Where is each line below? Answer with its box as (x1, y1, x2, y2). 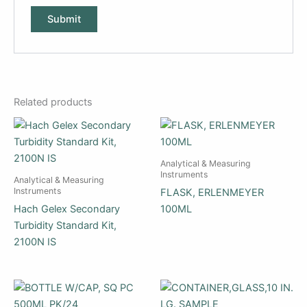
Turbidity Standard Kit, (14, 219, 116, 232)
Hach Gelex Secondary (14, 202, 120, 215)
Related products (14, 95, 93, 108)
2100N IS (14, 235, 56, 248)
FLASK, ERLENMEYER (160, 186, 264, 199)
